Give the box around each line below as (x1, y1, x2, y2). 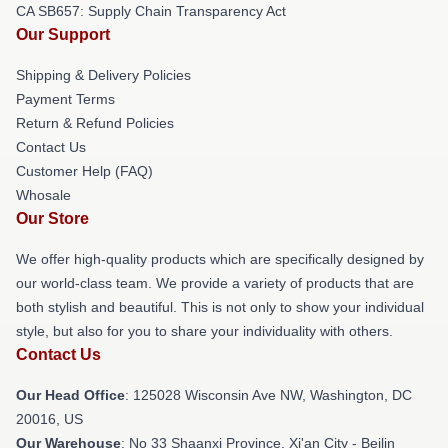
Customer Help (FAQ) (16, 163, 153, 179)
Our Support (16, 26, 110, 43)
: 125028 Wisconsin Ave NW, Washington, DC (125, 387, 412, 403)
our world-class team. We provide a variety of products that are (16, 275, 414, 291)
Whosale (16, 187, 71, 203)
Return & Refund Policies (16, 115, 174, 131)
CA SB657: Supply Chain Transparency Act (16, 3, 286, 19)
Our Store (16, 210, 89, 227)
